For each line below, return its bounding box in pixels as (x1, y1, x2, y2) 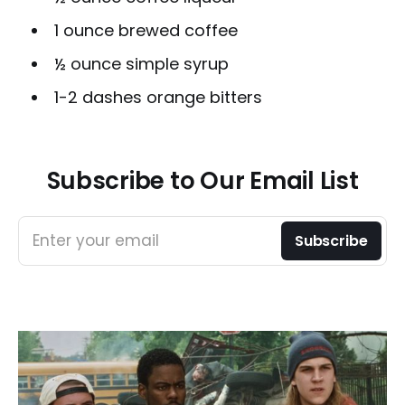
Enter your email (33, 229, 159, 251)
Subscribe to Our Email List (46, 164, 359, 197)
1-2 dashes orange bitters (53, 85, 262, 108)
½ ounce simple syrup (53, 52, 229, 75)
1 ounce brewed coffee (53, 18, 238, 42)
